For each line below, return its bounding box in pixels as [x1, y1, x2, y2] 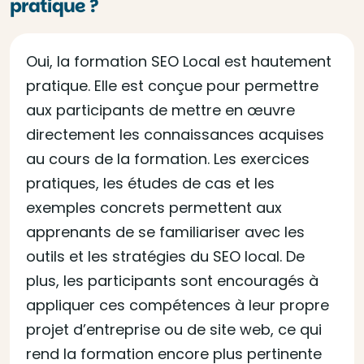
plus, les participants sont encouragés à [26, 271, 318, 291]
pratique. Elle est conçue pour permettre [26, 76, 318, 96]
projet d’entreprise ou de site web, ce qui [26, 319, 322, 340]
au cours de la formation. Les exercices [26, 149, 310, 169]
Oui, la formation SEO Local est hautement [26, 51, 331, 71]
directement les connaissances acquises [26, 124, 324, 145]
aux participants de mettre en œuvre [26, 100, 295, 120]
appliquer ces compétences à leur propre [26, 295, 329, 315]
